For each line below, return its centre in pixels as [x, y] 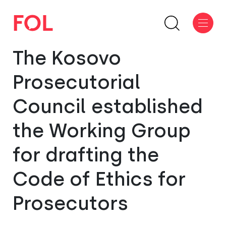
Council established [108, 106]
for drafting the [86, 155]
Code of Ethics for [99, 179]
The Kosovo [67, 58]
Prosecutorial [77, 82]
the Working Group [102, 131]
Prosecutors [70, 203]
